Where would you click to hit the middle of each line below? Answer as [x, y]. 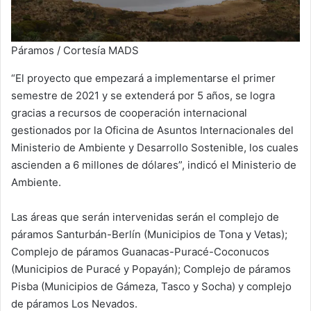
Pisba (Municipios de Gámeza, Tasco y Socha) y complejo [151, 286]
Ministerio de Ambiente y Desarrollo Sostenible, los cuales [155, 147]
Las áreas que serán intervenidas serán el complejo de [145, 217]
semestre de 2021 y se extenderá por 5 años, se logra [143, 95]
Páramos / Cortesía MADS [75, 50]
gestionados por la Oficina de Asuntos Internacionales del [152, 130]
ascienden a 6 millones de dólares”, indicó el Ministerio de [154, 165]
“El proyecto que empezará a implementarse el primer [143, 78]
